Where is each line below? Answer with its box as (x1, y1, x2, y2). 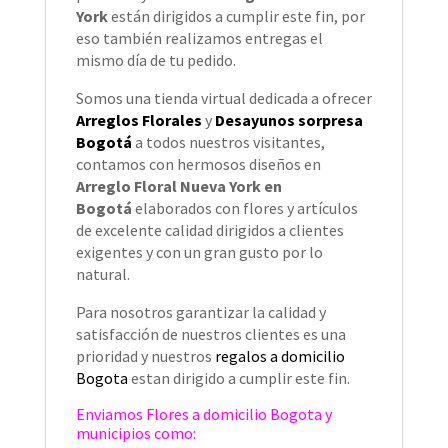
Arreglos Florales (75, 110, 202, 131)
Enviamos (75, 404, 146, 425)
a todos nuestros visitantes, (131, 132, 325, 153)
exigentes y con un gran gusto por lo (75, 242, 323, 263)
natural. (75, 264, 130, 285)
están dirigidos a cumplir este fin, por (107, 6, 365, 27)
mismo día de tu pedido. (75, 50, 236, 71)
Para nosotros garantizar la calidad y (75, 302, 326, 323)
